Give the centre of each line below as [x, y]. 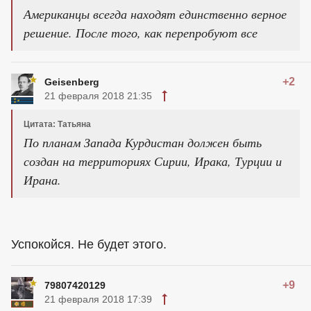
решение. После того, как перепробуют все [141, 33]
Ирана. [42, 180]
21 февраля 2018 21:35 [98, 96]
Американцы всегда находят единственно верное [155, 14]
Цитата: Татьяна [57, 124]
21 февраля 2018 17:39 [98, 299]
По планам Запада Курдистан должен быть [143, 142]
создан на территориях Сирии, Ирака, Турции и [153, 161]
